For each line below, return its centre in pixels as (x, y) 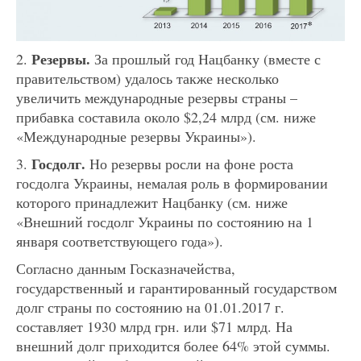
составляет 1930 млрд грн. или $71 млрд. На (154, 326)
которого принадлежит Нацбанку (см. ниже (152, 202)
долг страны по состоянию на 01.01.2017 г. (150, 307)
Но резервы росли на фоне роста (189, 163)
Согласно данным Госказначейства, (126, 268)
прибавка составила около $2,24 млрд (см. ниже (166, 116)
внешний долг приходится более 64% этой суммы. (173, 345)
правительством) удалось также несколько (147, 78)
